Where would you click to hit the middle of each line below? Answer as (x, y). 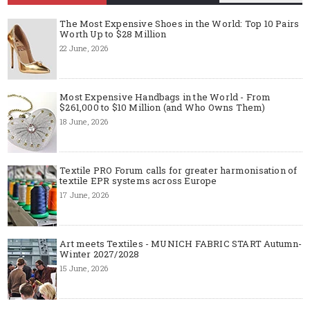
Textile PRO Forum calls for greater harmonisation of (179, 171)
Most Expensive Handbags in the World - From (165, 97)
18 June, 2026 (84, 122)
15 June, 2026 (84, 268)
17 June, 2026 (84, 195)
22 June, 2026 (84, 48)
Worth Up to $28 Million (113, 34)
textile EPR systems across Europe (138, 181)
